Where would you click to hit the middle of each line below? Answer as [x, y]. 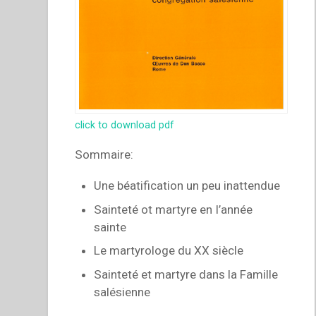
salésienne [122, 292]
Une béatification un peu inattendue [187, 186]
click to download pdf [125, 125]
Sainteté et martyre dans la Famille [186, 274]
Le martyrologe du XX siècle [169, 251]
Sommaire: [104, 155]
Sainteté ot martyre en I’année [174, 209]
